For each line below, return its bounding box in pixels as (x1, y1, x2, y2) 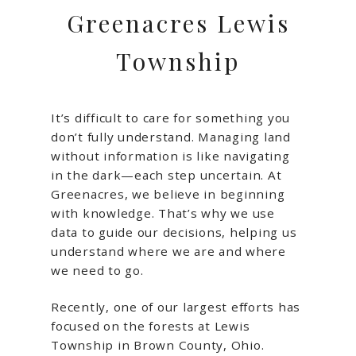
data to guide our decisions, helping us (51, 223, 297, 240)
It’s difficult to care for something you (51, 109, 290, 126)
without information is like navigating (51, 147, 290, 164)
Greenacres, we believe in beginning (51, 185, 285, 202)
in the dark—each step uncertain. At (51, 166, 282, 183)
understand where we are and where (51, 242, 286, 259)
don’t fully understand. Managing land (51, 128, 291, 145)
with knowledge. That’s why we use (51, 204, 275, 221)
